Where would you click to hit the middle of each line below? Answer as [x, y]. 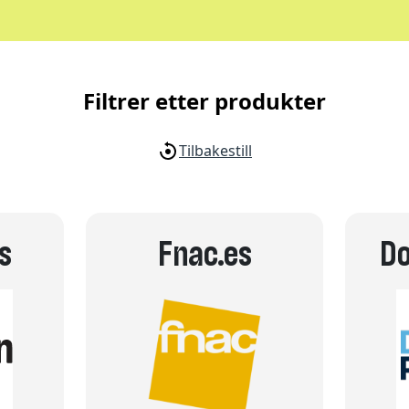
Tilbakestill [215, 151]
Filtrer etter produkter [204, 101]
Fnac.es [204, 255]
